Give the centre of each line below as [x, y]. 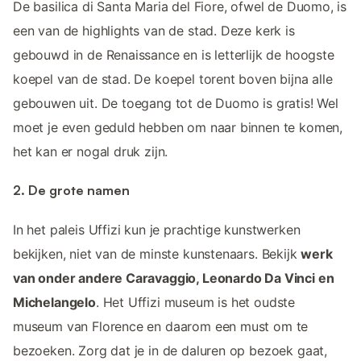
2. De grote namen [71, 191]
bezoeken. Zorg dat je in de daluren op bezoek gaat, [170, 350]
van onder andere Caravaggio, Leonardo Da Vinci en [174, 278]
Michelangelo [54, 302]
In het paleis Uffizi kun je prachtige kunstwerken [157, 229]
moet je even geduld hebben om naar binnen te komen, [178, 128]
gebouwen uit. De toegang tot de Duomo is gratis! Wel [176, 104]
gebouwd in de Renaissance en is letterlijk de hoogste [174, 55]
